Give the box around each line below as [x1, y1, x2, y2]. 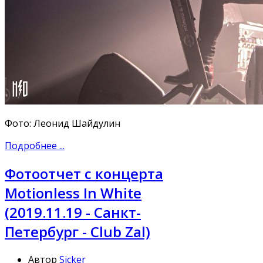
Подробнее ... [5, 139, 65, 152]
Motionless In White [5, 183, 141, 203]
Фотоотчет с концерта [5, 163, 163, 183]
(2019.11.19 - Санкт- [5, 202, 141, 222]
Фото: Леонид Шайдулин [5, 116, 120, 130]
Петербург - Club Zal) [5, 221, 150, 241]
